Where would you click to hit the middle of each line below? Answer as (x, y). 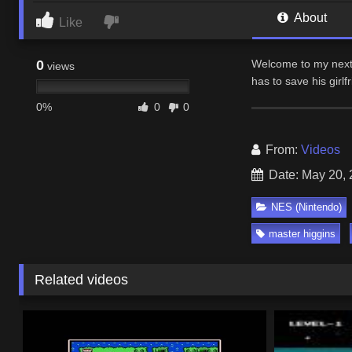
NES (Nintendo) (307, 207)
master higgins (302, 233)
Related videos (82, 279)
